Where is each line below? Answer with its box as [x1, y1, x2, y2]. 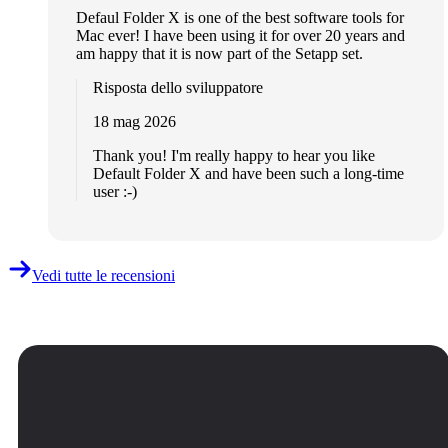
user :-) [93, 182, 137, 200]
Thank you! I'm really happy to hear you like [93, 146, 375, 164]
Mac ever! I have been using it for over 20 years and [76, 26, 405, 44]
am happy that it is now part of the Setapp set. [76, 44, 363, 62]
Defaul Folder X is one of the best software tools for [76, 8, 404, 26]
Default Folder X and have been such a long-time [93, 164, 404, 182]
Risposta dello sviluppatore [93, 78, 263, 96]
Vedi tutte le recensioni [32, 266, 175, 284]
